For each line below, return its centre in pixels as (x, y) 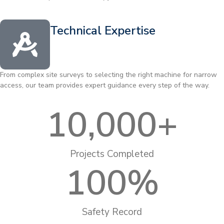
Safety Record (112, 212)
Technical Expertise (103, 30)
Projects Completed (112, 154)
